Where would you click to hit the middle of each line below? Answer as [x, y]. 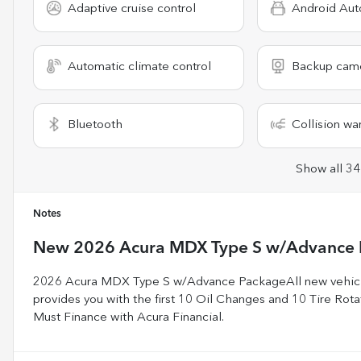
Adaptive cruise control [132, 9]
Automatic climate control [139, 67]
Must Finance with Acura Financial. [129, 317]
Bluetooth [95, 125]
